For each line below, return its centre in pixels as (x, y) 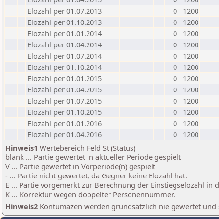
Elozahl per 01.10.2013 (65, 22)
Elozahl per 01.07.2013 (65, 11)
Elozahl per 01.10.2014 (65, 67)
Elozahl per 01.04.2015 (65, 89)
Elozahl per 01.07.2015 (65, 101)
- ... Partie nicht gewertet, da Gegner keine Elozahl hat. (96, 175)
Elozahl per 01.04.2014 (65, 44)
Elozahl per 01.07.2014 (65, 56)
